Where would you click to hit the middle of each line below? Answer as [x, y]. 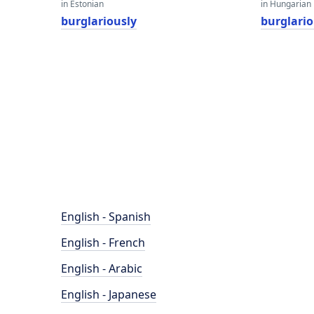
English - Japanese [109, 294]
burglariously [99, 21]
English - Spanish [106, 217]
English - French [103, 243]
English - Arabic [102, 268]
